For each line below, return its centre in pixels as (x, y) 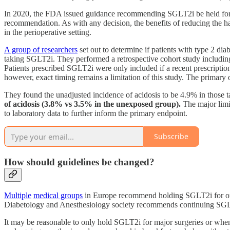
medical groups (58, 196)
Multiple (18, 196)
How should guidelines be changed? (79, 162)
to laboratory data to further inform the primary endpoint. (96, 113)
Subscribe (171, 137)
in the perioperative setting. (48, 32)
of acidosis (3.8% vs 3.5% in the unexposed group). (92, 104)
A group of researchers (41, 49)
